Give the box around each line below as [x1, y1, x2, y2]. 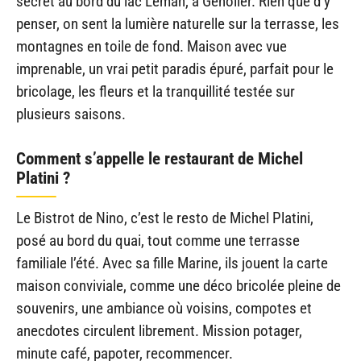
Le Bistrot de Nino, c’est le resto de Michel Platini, [16, 208, 313, 227]
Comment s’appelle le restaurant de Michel [16, 148, 303, 168]
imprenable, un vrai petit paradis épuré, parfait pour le [16, 60, 334, 79]
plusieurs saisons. [16, 105, 126, 124]
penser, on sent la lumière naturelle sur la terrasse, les [16, 15, 339, 34]
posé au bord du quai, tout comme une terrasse [16, 230, 300, 250]
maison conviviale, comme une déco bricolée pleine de [16, 276, 341, 295]
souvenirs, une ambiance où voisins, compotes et [16, 298, 312, 317]
